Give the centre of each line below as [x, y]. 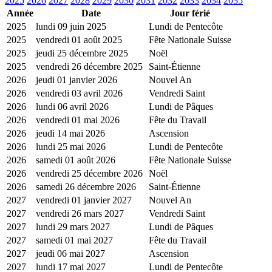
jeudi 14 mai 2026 [70, 134]
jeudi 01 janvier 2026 [76, 80]
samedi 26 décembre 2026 [86, 187]
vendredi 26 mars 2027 [80, 214]
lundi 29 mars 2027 [73, 227]
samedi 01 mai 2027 [74, 240]
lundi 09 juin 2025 [71, 27]
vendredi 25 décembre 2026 [89, 174]
